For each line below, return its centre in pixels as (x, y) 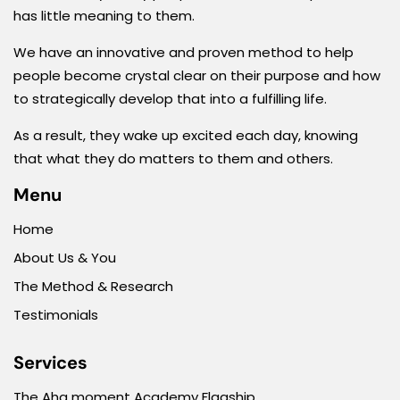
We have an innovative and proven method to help (183, 52)
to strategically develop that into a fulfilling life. (170, 98)
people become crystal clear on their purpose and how (197, 75)
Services (50, 362)
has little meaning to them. (104, 15)
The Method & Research (93, 286)
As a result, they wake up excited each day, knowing (186, 135)
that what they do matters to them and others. (173, 158)
